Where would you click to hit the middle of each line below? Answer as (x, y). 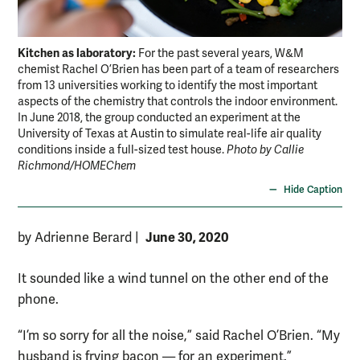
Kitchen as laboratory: (77, 53)
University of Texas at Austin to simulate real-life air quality (170, 134)
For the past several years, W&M (221, 54)
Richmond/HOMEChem (77, 166)
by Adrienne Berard (76, 238)
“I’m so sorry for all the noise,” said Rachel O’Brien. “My (179, 336)
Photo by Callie (265, 150)
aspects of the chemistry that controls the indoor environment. (178, 102)
